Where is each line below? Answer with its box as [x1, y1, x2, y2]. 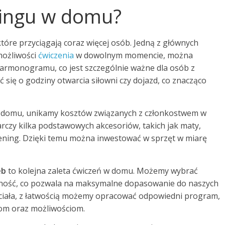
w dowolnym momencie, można [74, 49, 193, 61]
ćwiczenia [38, 49, 74, 61]
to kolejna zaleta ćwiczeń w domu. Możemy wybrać [6, 165, 198, 176]
